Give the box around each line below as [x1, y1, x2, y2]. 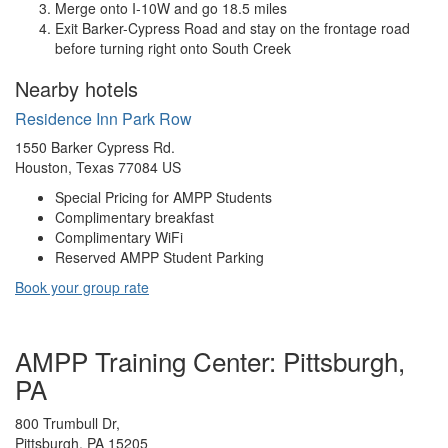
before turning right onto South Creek [55, 38, 291, 59]
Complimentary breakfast [55, 207, 214, 228]
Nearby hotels [15, 74, 138, 104]
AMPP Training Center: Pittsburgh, [15, 342, 405, 380]
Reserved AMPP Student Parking [55, 247, 264, 268]
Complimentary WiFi [55, 227, 183, 248]
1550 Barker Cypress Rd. [15, 137, 175, 158]
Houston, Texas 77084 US [15, 157, 181, 178]
